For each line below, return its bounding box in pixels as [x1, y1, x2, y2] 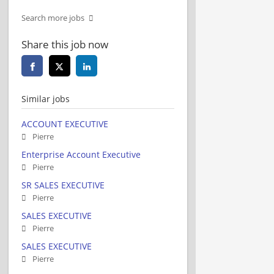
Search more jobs [21, 12, 84, 23]
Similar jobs [21, 92, 70, 105]
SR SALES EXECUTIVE [21, 179, 105, 191]
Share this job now [21, 37, 108, 51]
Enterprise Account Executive [21, 148, 141, 160]
